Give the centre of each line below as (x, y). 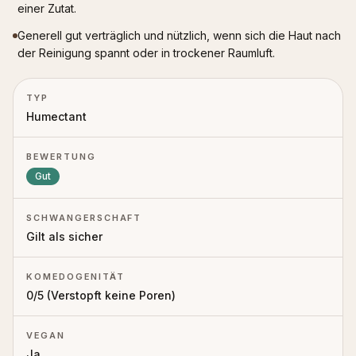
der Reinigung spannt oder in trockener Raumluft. (146, 53)
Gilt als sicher (64, 236)
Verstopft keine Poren (111, 295)
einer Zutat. (47, 8)
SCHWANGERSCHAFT (84, 218)
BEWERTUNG (61, 157)
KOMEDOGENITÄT (75, 277)
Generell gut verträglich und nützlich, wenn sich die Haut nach (179, 35)
